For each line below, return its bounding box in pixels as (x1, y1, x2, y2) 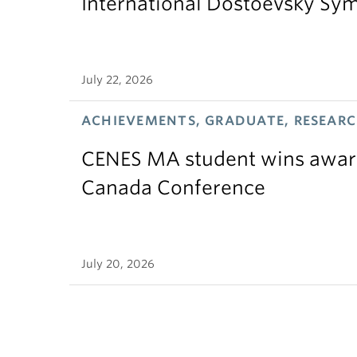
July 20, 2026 (81, 257, 155, 270)
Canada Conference (81, 175, 265, 199)
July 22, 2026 (81, 73, 153, 86)
